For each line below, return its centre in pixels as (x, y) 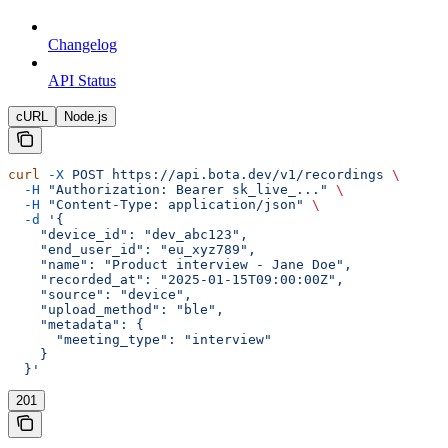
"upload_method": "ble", (116, 310)
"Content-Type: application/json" (172, 205)
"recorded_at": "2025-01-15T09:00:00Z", (176, 280)
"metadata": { (76, 325)
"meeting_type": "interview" (140, 340)
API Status (82, 81)
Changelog (82, 45)
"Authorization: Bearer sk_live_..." (184, 190)
